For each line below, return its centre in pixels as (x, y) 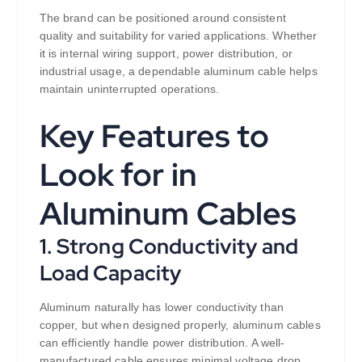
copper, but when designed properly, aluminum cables (180, 325)
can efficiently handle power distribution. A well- (162, 343)
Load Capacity (110, 273)
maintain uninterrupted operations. (129, 89)
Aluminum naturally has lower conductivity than (161, 307)
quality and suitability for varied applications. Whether (178, 36)
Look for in (118, 175)
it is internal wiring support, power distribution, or (166, 54)
